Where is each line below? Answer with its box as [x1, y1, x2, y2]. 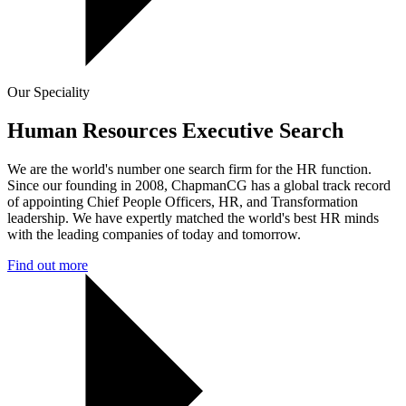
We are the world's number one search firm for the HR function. [7, 160, 372, 177]
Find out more [7, 256, 88, 273]
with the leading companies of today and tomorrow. [7, 226, 301, 242]
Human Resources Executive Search [7, 118, 343, 142]
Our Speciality [7, 84, 90, 101]
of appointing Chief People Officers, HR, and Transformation [7, 193, 358, 209]
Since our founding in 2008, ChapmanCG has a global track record [7, 177, 391, 193]
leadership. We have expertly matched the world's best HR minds [7, 209, 379, 226]
